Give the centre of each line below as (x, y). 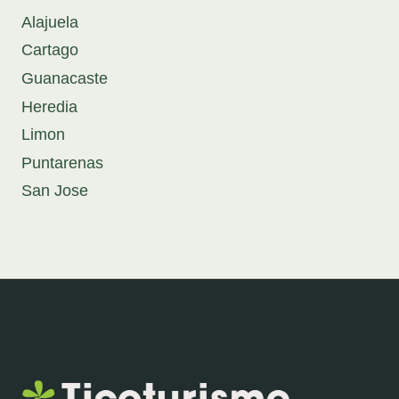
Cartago (50, 50)
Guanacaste (65, 79)
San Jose (55, 191)
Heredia (49, 106)
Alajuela (50, 22)
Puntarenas (62, 163)
